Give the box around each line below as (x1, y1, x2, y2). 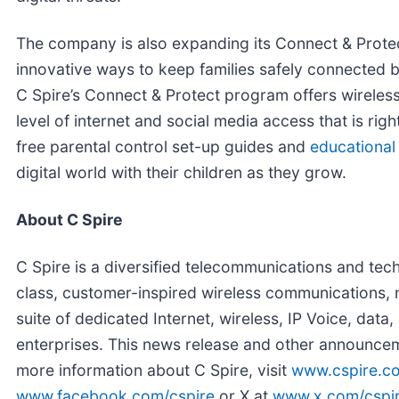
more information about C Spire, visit (16, 360, 291, 379)
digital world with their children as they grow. (16, 162, 346, 182)
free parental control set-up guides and (16, 136, 310, 156)
